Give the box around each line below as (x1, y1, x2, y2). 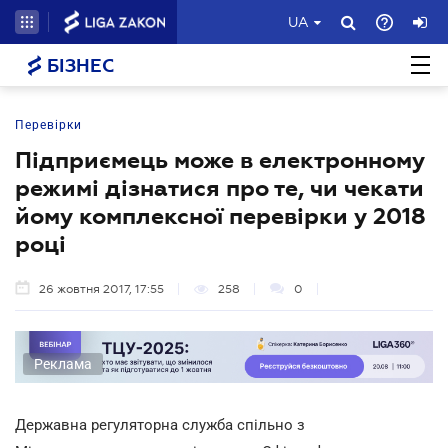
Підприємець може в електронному (15, 147, 425, 173)
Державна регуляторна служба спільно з (15, 415, 305, 434)
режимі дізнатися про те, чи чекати (15, 175, 424, 201)
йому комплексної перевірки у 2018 (15, 203, 426, 229)
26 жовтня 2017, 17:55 (39, 282, 164, 296)
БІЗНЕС (42, 56, 114, 76)
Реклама (34, 355, 92, 372)
